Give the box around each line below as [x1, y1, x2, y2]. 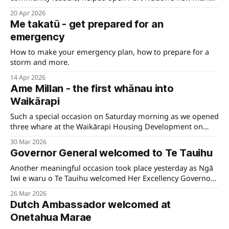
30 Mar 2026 [10, 138, 47, 147]
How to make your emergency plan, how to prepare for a [10, 47, 209, 57]
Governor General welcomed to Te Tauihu [10, 147, 213, 159]
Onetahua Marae [10, 211, 92, 224]
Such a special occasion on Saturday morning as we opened [10, 111, 219, 122]
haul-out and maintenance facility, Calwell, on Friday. [10, 3, 194, 13]
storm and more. [10, 57, 70, 67]
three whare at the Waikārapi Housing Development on [10, 121, 203, 132]
